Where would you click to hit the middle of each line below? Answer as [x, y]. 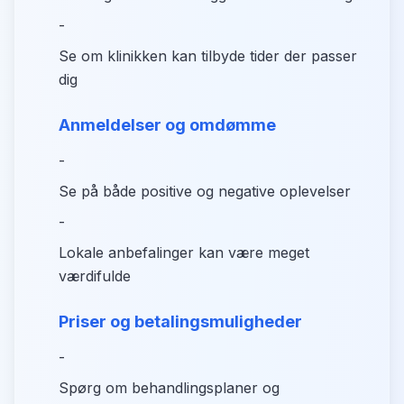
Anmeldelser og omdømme [167, 125]
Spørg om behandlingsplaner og [169, 388]
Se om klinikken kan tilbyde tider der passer [208, 56]
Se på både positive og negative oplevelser [205, 191]
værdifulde [95, 276]
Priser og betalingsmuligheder [180, 321]
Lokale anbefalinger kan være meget [184, 252]
